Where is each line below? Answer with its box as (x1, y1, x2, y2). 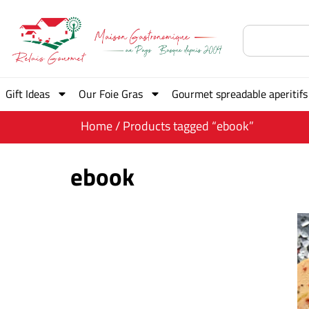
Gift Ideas (6, 86, 50, 103)
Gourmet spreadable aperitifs (172, 86, 308, 103)
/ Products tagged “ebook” (112, 117, 254, 136)
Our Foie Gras (79, 86, 143, 103)
